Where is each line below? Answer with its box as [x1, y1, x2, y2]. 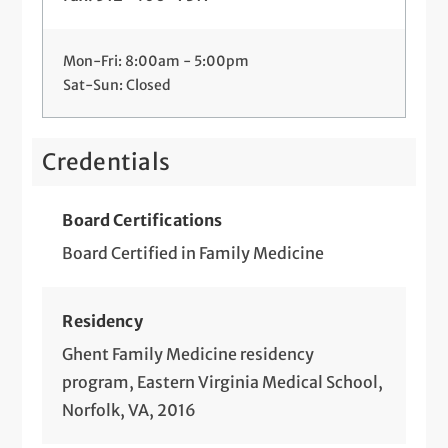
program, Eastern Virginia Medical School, [62, 371, 384, 392]
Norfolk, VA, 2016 [62, 399, 197, 420]
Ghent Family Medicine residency [62, 343, 315, 364]
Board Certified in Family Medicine [62, 242, 325, 263]
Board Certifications [62, 209, 223, 230]
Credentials [42, 147, 171, 176]
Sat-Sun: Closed [63, 75, 172, 94]
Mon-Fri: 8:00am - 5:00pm [63, 51, 250, 70]
